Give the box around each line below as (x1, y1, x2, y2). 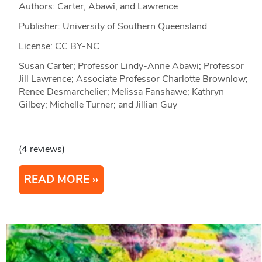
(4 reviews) (18, 142, 65, 156)
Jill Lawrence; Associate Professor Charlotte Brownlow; (18, 72, 248, 85)
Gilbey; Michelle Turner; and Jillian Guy (18, 98, 177, 111)
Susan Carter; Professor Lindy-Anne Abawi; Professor (18, 59, 244, 73)
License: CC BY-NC (18, 39, 99, 53)
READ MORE (23, 171, 89, 187)
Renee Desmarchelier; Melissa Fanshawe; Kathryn (18, 85, 224, 98)
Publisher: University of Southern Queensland (18, 19, 207, 33)
